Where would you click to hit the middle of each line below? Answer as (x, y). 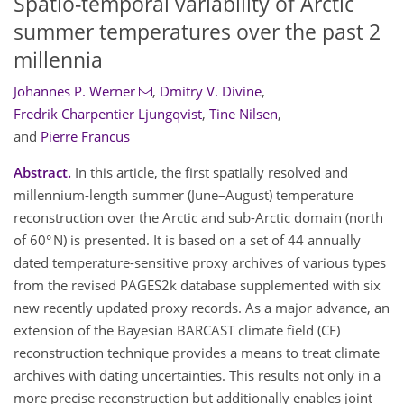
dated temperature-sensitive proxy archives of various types (200, 263)
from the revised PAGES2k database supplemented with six (197, 285)
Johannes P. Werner (74, 92)
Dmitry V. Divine (210, 92)
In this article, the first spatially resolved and (210, 173)
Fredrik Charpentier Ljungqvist (108, 114)
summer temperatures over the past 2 (197, 32)
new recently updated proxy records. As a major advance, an (202, 308)
